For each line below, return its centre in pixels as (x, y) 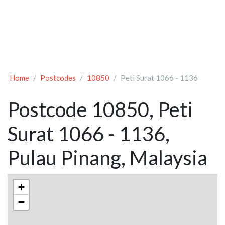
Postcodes (58, 78)
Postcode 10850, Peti (100, 110)
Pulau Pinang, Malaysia (107, 158)
